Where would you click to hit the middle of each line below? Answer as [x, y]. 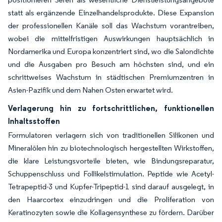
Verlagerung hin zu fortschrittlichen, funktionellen [111, 108]
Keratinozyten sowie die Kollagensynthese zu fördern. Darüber [111, 212]
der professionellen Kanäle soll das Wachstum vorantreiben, [111, 26]
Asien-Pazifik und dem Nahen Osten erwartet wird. [90, 90]
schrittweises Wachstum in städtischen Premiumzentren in [111, 77]
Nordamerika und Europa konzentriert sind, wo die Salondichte [111, 51]
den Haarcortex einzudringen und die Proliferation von [111, 199]
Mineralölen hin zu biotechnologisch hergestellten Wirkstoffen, [111, 148]
